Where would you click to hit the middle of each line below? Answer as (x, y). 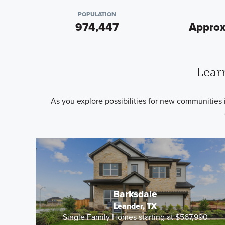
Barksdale (135, 194)
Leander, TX (135, 206)
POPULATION (97, 14)
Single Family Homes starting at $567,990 (135, 217)
